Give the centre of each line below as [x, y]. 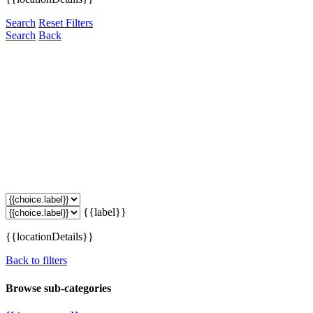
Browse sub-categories [58, 288]
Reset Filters [66, 23]
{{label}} [105, 212]
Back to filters [36, 261]
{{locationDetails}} [50, 237]
